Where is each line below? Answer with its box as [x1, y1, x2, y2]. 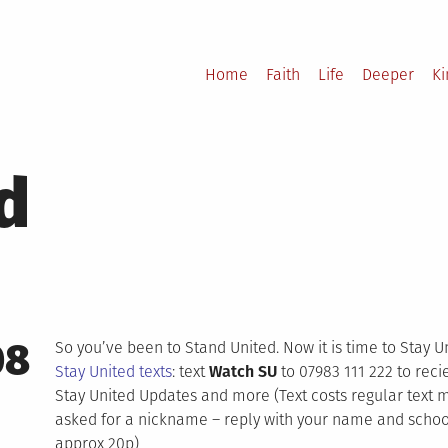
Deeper [362, 65, 415, 84]
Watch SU [208, 362, 277, 381]
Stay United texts [54, 362, 172, 381]
